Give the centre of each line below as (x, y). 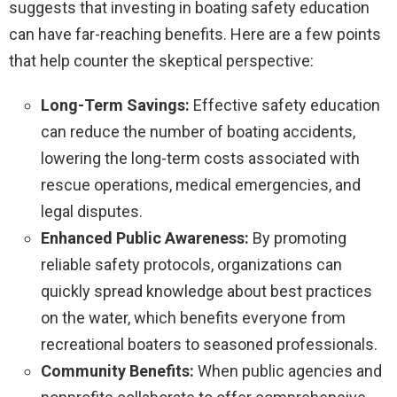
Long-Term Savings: (115, 105)
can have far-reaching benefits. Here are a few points (195, 34)
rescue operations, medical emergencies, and (201, 184)
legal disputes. (92, 211)
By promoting (298, 237)
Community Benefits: (117, 370)
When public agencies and (288, 370)
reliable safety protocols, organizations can (191, 264)
